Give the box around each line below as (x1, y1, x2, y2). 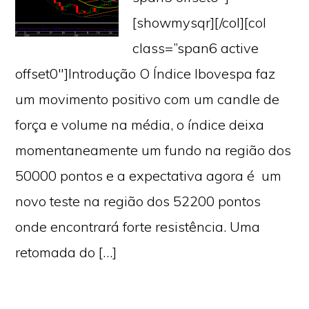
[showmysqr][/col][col (132, 14, 267, 31)
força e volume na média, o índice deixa (15, 116, 265, 133)
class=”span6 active (132, 39, 259, 57)
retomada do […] (15, 243, 117, 261)
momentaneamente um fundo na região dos (15, 141, 292, 159)
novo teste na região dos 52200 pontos (15, 192, 261, 210)
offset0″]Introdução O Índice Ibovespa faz (15, 65, 276, 82)
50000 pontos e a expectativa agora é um (15, 167, 282, 184)
